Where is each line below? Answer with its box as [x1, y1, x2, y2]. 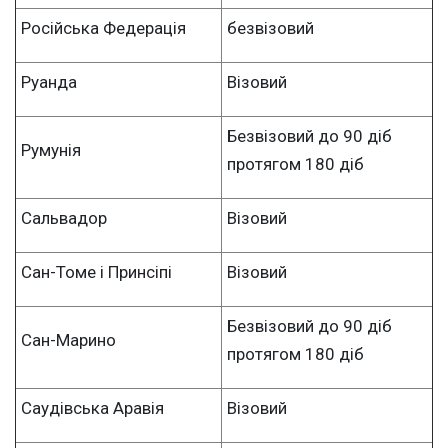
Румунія [21, 139, 81, 160]
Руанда [21, 71, 77, 92]
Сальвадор [21, 207, 107, 228]
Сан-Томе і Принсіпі [21, 261, 172, 282]
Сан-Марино [21, 329, 116, 350]
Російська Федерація [21, 17, 186, 38]
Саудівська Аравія [21, 397, 164, 418]
